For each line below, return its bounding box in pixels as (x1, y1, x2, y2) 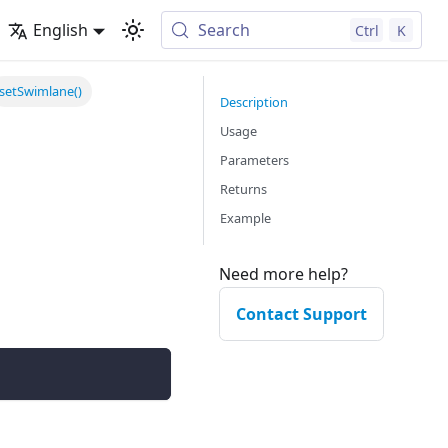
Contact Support (236, 303, 367, 325)
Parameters (220, 151, 289, 169)
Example (220, 209, 271, 227)
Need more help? (219, 263, 348, 285)
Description (220, 93, 288, 111)
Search (198, 19, 251, 41)
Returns (220, 180, 267, 198)
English (32, 19, 88, 41)
